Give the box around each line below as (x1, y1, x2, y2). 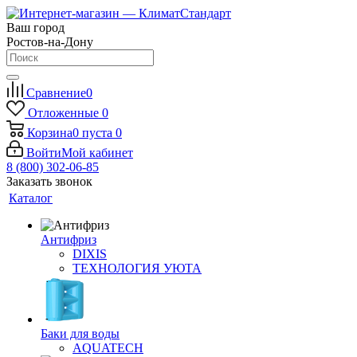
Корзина (27, 126, 73, 139)
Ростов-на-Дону (6, 35, 93, 49)
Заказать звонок (6, 175, 92, 188)
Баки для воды (41, 327, 120, 340)
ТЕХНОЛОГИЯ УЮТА (73, 261, 202, 275)
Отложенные (27, 106, 99, 120)
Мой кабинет (61, 146, 133, 159)
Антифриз (41, 233, 96, 246)
